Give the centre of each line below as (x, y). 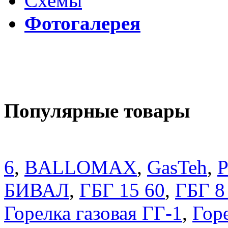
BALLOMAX (81, 167)
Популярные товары (97, 111)
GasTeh (177, 167)
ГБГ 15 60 (122, 190)
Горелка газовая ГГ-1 (93, 213)
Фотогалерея (82, 23)
